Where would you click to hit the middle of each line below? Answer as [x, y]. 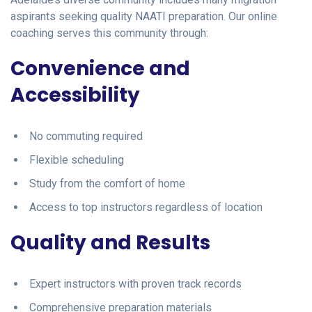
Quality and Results [110, 242]
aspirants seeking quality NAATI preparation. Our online [144, 16]
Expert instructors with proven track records [135, 283]
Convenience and [100, 68]
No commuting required [86, 136]
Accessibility [75, 95]
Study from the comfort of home [107, 183]
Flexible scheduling [77, 159]
